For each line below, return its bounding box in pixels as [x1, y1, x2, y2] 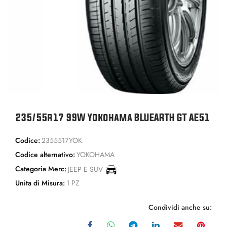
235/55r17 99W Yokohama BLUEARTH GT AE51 [15, 111, 210, 123]
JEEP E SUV [67, 164, 105, 174]
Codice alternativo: [15, 149, 75, 160]
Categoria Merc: [15, 163, 66, 174]
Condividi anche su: [148, 202, 212, 212]
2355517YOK [41, 135, 82, 145]
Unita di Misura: [15, 177, 65, 188]
